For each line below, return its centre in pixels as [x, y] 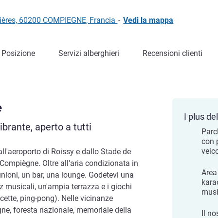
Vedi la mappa [148, 20]
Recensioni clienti [173, 53]
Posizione [18, 53]
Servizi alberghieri [89, 53]
